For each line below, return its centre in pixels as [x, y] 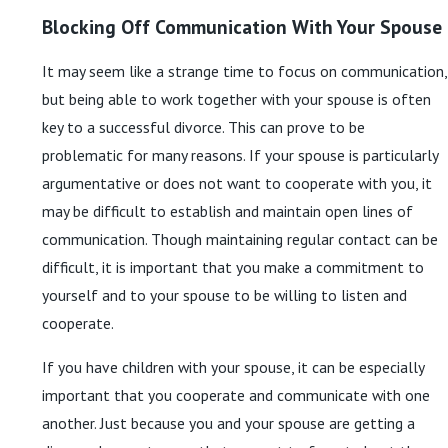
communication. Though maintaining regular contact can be [240, 238]
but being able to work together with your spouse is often [236, 98]
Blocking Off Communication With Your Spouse [242, 27]
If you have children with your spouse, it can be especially [233, 366]
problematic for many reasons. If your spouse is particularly [240, 154]
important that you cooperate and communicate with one [236, 394]
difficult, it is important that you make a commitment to [233, 266]
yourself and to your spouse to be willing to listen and [224, 294]
